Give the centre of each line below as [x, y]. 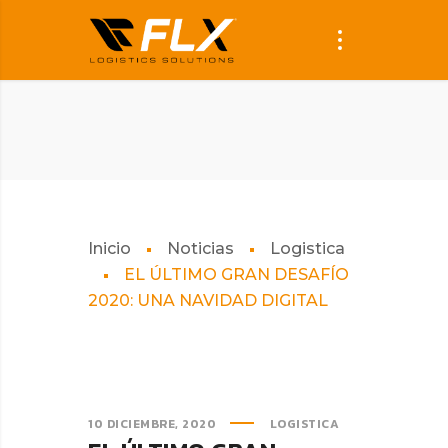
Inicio [109, 248]
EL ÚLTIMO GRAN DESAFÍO [236, 274]
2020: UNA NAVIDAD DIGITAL [208, 300]
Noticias [200, 248]
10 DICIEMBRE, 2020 [152, 424]
